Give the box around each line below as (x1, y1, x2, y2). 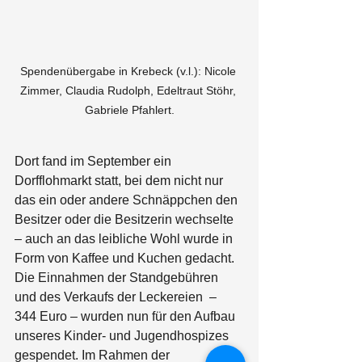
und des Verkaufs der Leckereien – (15, 290, 220, 304)
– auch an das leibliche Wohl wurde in (15, 232, 236, 246)
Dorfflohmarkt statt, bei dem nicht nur (15, 174, 226, 187)
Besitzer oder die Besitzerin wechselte (15, 213, 237, 226)
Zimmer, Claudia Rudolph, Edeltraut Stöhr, (19, 84, 239, 97)
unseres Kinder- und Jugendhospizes (15, 329, 232, 343)
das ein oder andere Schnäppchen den (15, 193, 241, 207)
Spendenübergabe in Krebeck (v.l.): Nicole (19, 65, 239, 78)
